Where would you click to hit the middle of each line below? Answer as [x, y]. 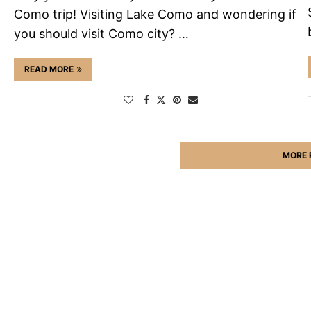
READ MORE [49, 69]
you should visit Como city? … [101, 34]
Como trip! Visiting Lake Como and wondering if [155, 15]
